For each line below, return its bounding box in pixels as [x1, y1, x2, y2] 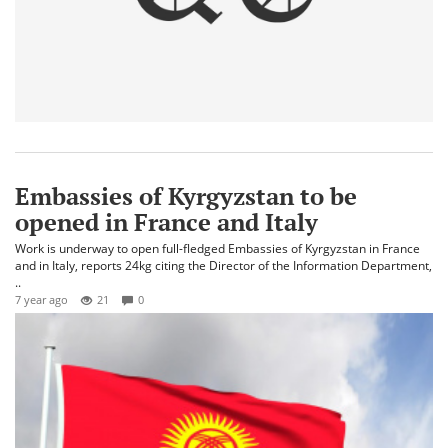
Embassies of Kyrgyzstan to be [15, 180, 357, 213]
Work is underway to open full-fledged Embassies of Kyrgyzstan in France [15, 240, 420, 258]
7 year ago [15, 292, 68, 308]
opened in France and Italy [15, 206, 318, 239]
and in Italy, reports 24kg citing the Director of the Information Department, [15, 257, 432, 275]
